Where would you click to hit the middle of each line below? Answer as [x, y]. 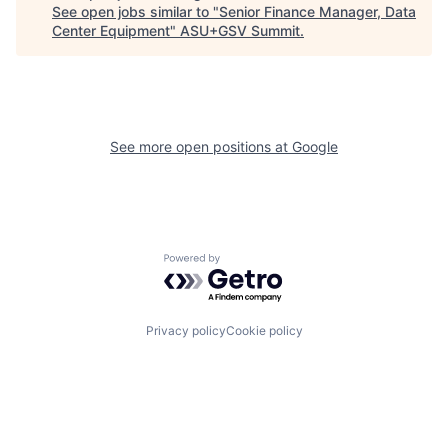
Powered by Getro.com [251, 263]
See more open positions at [201, 147]
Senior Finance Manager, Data [317, 12]
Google [315, 147]
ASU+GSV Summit [240, 31]
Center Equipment [111, 31]
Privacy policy [185, 330]
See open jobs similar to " [135, 12]
